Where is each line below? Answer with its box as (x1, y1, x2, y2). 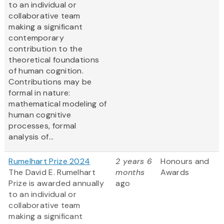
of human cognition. (8, 65, 84, 76)
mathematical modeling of (8, 98, 107, 109)
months (115, 167, 145, 178)
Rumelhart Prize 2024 (8, 156, 90, 167)
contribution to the (8, 43, 83, 54)
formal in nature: (8, 87, 70, 98)
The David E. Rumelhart (8, 167, 95, 178)
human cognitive (8, 109, 71, 120)
